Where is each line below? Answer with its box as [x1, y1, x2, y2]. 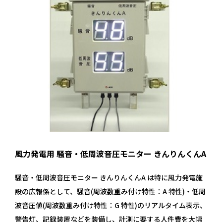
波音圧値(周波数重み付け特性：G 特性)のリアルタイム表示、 [15, 200, 207, 211]
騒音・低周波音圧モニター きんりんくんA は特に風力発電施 [15, 172, 203, 183]
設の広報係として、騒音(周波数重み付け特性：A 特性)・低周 [15, 186, 206, 197]
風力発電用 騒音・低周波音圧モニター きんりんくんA [15, 148, 206, 160]
